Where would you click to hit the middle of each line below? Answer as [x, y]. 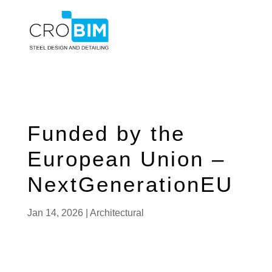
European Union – [126, 159]
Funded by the [106, 133]
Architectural [117, 213]
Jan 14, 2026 [55, 213]
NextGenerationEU [130, 184]
